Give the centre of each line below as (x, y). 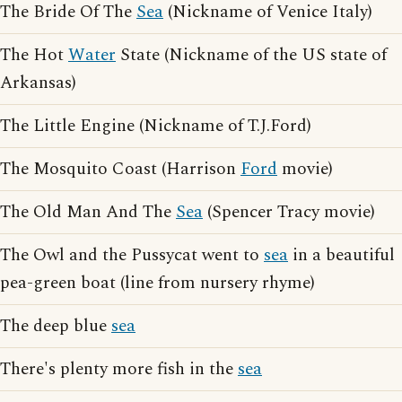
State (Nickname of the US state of (251, 56)
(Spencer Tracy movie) (289, 213)
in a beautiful (341, 256)
